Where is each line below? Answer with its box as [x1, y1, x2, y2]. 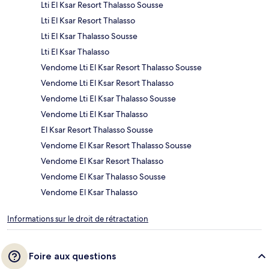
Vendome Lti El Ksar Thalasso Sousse [41, 93, 176, 104]
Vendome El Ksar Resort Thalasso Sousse [41, 140, 192, 151]
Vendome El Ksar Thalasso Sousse [41, 171, 166, 183]
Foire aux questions [29, 250, 116, 262]
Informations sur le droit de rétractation [7, 214, 148, 225]
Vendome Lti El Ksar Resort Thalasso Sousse [41, 62, 202, 73]
